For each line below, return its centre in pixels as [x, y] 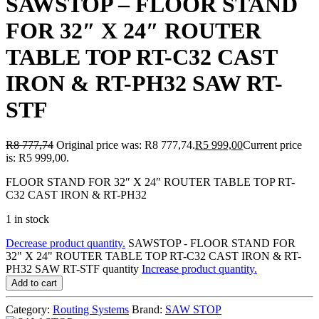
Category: [29, 309]
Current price [272, 145]
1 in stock [27, 219]
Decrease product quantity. [66, 243]
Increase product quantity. [199, 268]
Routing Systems [91, 309]
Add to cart [34, 283]
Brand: [148, 309]
